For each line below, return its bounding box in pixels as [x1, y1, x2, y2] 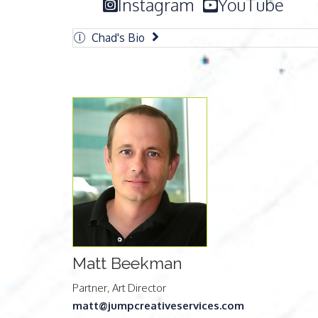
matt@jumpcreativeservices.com [72, 298, 244, 312]
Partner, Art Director [72, 280, 166, 295]
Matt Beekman [72, 253, 182, 273]
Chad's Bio [92, 30, 145, 45]
